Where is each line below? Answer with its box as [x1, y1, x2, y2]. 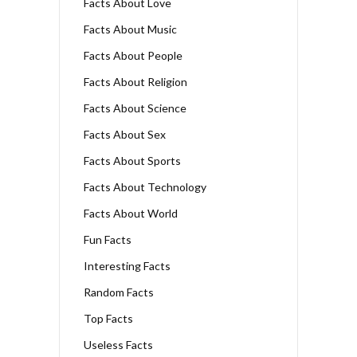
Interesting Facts [84, 258, 171, 273]
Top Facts [84, 311, 133, 325]
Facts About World [84, 206, 178, 220]
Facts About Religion [84, 74, 187, 88]
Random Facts [84, 284, 154, 299]
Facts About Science [84, 100, 186, 115]
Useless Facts [84, 337, 153, 351]
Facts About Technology [84, 179, 206, 194]
